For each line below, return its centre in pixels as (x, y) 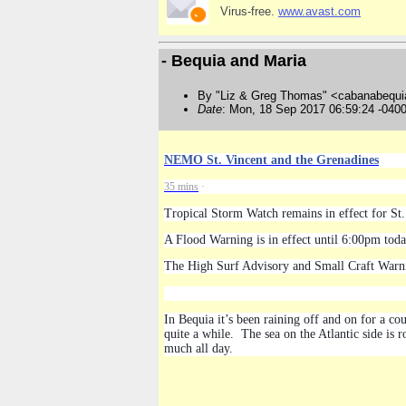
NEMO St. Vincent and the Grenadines (271, 159)
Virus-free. (249, 11)
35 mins (181, 187)
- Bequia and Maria (234, 61)
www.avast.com (319, 11)
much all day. (198, 348)
